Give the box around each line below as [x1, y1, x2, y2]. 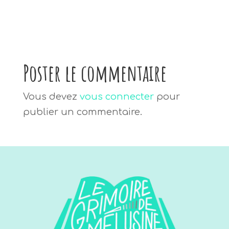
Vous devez [22, 91, 80, 102]
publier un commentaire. [22, 106, 142, 117]
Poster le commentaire [22, 58, 167, 87]
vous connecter [79, 91, 154, 102]
